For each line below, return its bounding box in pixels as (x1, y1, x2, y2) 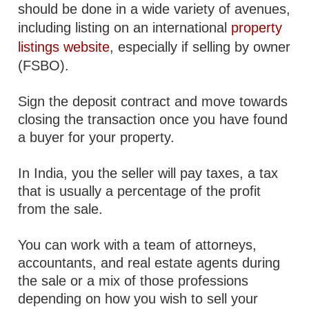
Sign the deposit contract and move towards (18, 94, 288, 109)
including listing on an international (18, 20, 232, 35)
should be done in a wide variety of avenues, (18, 1, 291, 17)
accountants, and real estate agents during (18, 255, 281, 270)
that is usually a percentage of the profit (18, 183, 261, 199)
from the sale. (18, 201, 103, 217)
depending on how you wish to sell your (18, 291, 259, 306)
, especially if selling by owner (110, 39, 291, 54)
